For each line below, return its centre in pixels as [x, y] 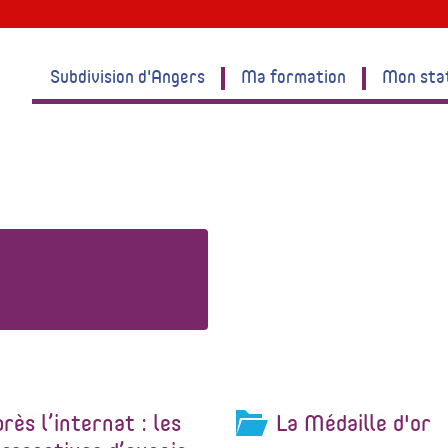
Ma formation [294, 75]
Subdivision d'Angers [128, 75]
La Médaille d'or [353, 422]
